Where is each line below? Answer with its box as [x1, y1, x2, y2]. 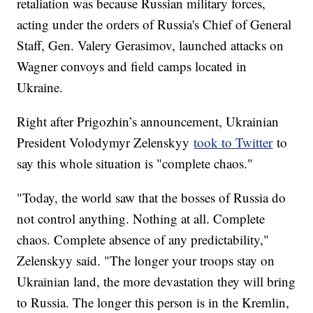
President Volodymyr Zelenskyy [17, 133, 194, 151]
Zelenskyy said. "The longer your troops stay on [17, 251, 275, 269]
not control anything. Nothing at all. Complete [17, 209, 265, 227]
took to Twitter [194, 133, 273, 151]
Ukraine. [17, 78, 64, 96]
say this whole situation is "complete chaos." [17, 154, 254, 172]
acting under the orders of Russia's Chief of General [17, 15, 292, 33]
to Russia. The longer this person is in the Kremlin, [17, 293, 290, 311]
